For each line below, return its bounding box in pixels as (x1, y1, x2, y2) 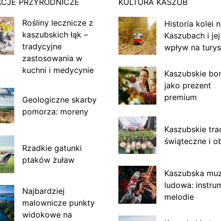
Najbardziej (22, 185, 65, 196)
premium (164, 92, 197, 103)
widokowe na (22, 209, 72, 220)
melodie (164, 191, 194, 202)
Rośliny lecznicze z (22, 17, 93, 28)
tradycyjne (22, 41, 62, 51)
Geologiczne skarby (22, 94, 97, 105)
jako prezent (164, 80, 211, 91)
